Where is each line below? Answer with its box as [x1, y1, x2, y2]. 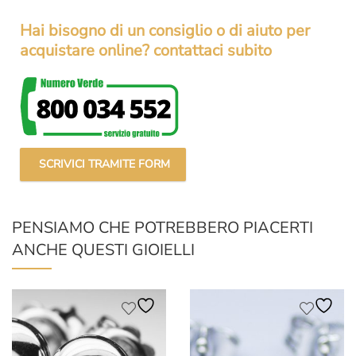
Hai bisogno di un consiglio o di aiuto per [20, 20, 310, 42]
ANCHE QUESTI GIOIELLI [12, 239, 195, 261]
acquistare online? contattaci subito [20, 40, 272, 62]
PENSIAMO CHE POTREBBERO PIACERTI [12, 217, 313, 239]
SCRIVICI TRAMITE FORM [36, 157, 170, 172]
